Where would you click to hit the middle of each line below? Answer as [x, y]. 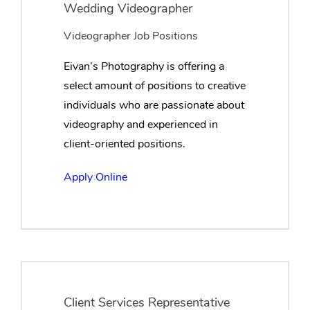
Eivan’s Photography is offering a [144, 67]
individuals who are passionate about [154, 106]
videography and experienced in [141, 125]
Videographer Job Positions [131, 36]
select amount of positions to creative [155, 86]
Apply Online [95, 177]
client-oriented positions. [125, 144]
